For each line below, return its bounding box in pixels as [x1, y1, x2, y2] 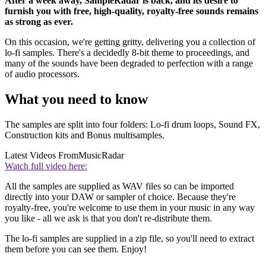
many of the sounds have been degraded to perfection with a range [5, 58, 253, 69]
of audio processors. [5, 69, 80, 80]
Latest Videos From [5, 150, 78, 160]
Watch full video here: [5, 160, 87, 171]
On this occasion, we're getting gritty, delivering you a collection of [5, 37, 255, 47]
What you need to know [5, 91, 148, 107]
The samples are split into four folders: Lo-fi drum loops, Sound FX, [5, 119, 260, 129]
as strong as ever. [5, 17, 73, 27]
